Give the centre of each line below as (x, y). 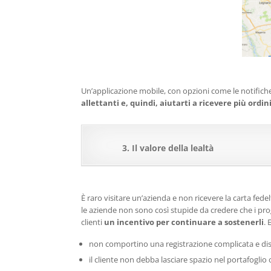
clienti (93, 222)
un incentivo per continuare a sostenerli (184, 222)
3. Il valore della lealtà (168, 148)
